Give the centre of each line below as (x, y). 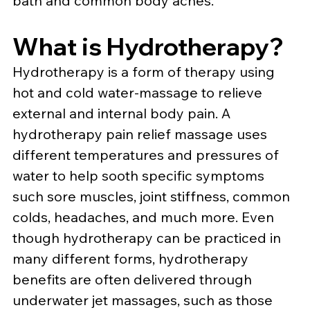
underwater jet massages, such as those (144, 300)
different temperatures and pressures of (147, 154)
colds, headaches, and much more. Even (145, 217)
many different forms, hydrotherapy (132, 258)
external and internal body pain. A (123, 113)
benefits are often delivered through (134, 279)
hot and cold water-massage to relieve (139, 92)
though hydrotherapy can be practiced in (148, 237)
